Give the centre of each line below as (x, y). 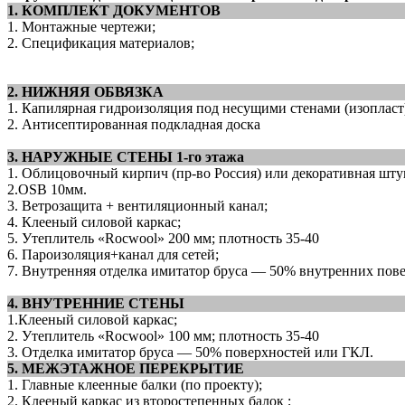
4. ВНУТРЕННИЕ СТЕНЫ (96, 303)
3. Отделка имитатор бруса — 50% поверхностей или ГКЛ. (190, 352)
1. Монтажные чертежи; (81, 26)
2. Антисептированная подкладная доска (134, 124)
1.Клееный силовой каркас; (92, 319)
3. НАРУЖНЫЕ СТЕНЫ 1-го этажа (126, 156)
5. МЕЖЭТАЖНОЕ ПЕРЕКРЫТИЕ (126, 368)
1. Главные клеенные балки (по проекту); (135, 384)
